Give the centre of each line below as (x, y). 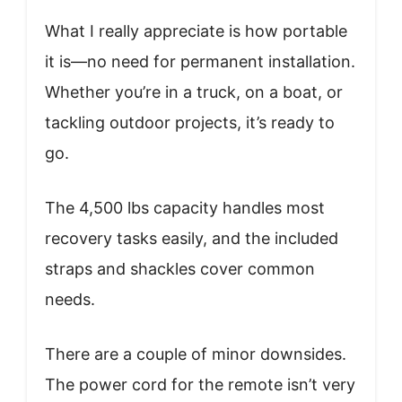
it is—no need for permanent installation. (200, 61)
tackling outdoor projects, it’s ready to (190, 122)
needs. (70, 299)
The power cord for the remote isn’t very (200, 384)
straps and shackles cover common (180, 268)
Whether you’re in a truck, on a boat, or (194, 92)
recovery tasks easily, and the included (192, 238)
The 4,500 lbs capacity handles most (185, 207)
